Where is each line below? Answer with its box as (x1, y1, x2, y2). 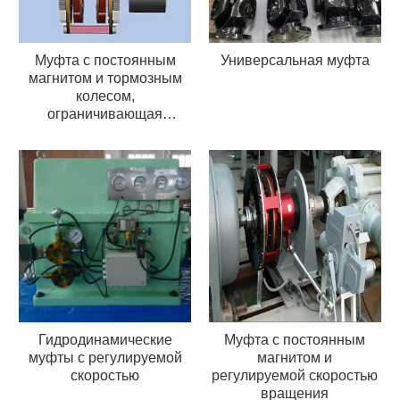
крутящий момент (46, 124, 164, 140)
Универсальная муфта (220, 53, 370, 69)
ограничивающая (47, 106, 163, 122)
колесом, (75, 88, 135, 104)
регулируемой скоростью (212, 368, 379, 384)
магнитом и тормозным (28, 71, 182, 87)
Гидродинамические (37, 332, 172, 348)
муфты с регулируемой (28, 350, 182, 366)
